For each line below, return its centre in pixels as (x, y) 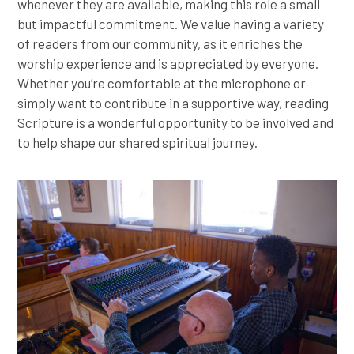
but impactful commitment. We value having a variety (171, 23)
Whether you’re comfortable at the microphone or (162, 83)
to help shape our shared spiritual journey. (138, 142)
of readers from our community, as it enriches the (160, 43)
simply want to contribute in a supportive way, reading (173, 102)
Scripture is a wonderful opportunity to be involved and (176, 122)
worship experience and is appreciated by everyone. (168, 63)
